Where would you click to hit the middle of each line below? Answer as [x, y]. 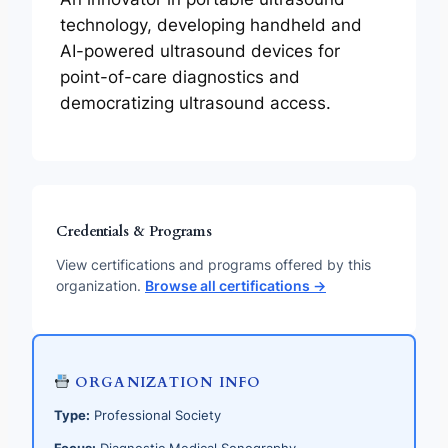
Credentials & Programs [134, 232]
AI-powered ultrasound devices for [200, 51]
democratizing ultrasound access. [195, 103]
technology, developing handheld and [211, 25]
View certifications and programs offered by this [213, 265]
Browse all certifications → [235, 286]
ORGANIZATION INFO [165, 382]
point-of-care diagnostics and [180, 77]
